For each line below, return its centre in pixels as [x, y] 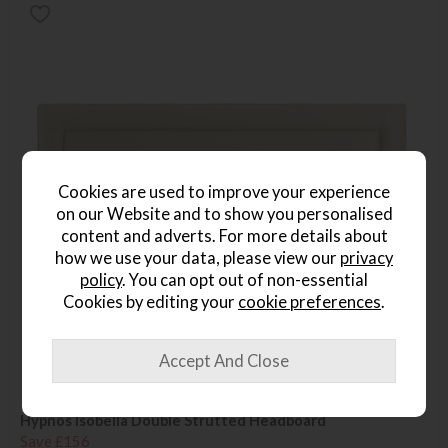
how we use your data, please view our [197, 258]
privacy [366, 258]
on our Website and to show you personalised [224, 214]
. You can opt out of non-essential [245, 280]
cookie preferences [309, 302]
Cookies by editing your [150, 302]
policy [101, 280]
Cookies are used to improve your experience [224, 192]
